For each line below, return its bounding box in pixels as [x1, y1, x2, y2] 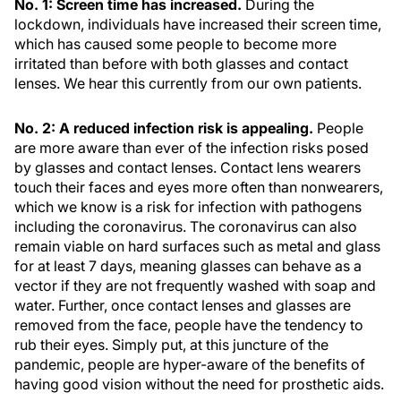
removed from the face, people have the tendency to [14, 316, 363, 334]
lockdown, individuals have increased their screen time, [14, 15, 381, 33]
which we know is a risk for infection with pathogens [14, 198, 362, 216]
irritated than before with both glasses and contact [14, 55, 348, 73]
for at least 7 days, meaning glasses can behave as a [14, 257, 362, 275]
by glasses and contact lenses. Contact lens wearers [14, 158, 361, 176]
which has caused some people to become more [14, 35, 337, 53]
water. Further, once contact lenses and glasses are [14, 296, 351, 314]
